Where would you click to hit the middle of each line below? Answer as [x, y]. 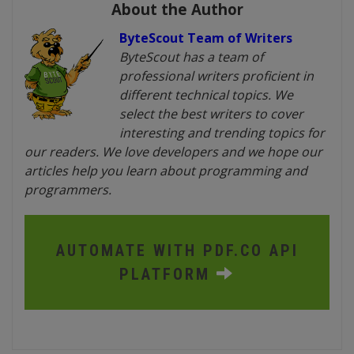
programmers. [68, 190]
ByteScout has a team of [191, 57]
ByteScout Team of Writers [206, 38]
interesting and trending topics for [222, 133]
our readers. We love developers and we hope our [173, 152]
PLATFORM [165, 274]
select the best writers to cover [211, 114]
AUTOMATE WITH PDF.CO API [177, 250]
